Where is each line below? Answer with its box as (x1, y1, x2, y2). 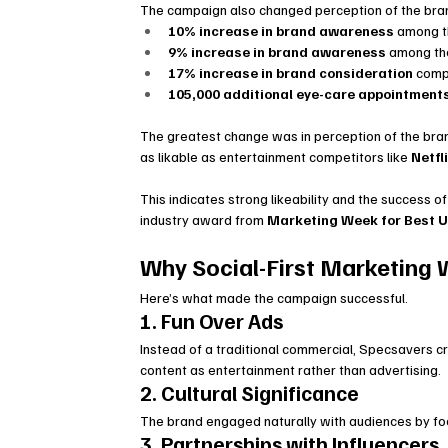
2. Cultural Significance (140, 379, 360, 407)
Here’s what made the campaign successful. (140, 289, 409, 307)
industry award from (140, 211, 268, 229)
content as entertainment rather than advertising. (140, 361, 442, 379)
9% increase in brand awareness (168, 43, 387, 61)
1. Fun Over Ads (140, 307, 284, 335)
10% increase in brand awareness (168, 22, 395, 40)
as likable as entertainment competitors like (140, 148, 412, 166)
